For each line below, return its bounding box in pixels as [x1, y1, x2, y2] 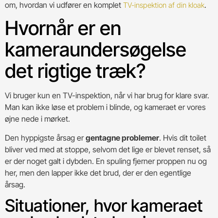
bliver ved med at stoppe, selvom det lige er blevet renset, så [5, 144, 211, 154]
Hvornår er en [5, 16, 121, 40]
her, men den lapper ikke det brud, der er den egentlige [5, 167, 191, 178]
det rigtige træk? [5, 59, 145, 83]
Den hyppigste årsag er [5, 132, 86, 143]
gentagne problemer [86, 132, 159, 143]
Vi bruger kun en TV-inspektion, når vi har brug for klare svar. [5, 91, 209, 101]
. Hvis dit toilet [159, 132, 206, 143]
